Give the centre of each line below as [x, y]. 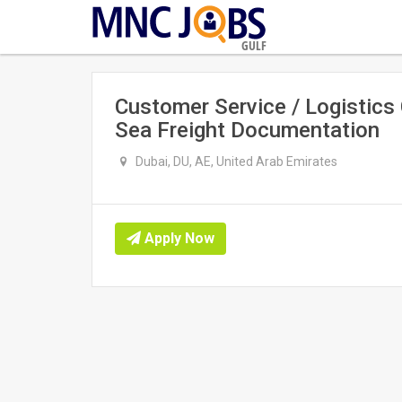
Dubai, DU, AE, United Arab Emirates [235, 162]
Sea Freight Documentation [247, 130]
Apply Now [178, 238]
